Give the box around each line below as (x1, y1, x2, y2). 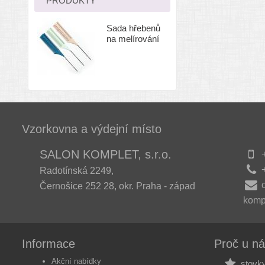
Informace (22, 237, 75, 250)
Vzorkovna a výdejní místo (22, 122, 161, 135)
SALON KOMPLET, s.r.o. (40, 148, 172, 161)
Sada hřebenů (106, 23, 160, 33)
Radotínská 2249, (40, 166, 114, 176)
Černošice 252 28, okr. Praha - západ (40, 181, 195, 191)
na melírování (106, 34, 159, 44)
